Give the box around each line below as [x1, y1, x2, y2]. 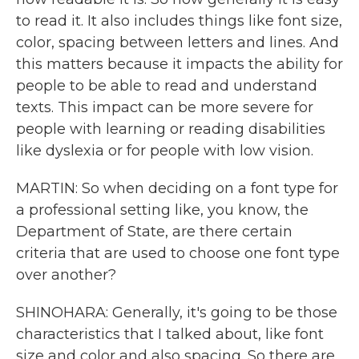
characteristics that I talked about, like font [16, 325, 324, 343]
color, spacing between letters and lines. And [16, 34, 339, 51]
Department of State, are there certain [16, 223, 292, 240]
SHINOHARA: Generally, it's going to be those [16, 304, 337, 321]
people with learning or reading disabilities [16, 120, 325, 138]
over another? [16, 266, 116, 284]
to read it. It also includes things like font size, [16, 12, 342, 30]
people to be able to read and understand [16, 77, 317, 95]
